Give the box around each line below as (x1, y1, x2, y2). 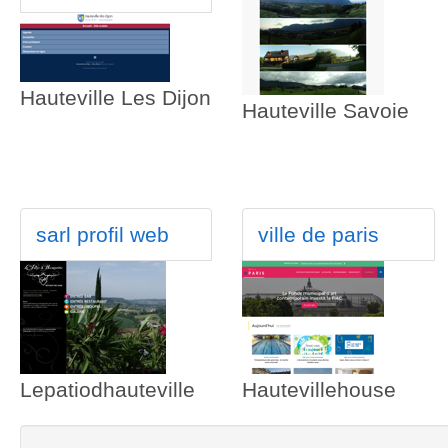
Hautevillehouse (242, 378, 397, 402)
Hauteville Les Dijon (20, 86, 211, 110)
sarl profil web (36, 223, 169, 247)
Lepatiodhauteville (20, 378, 195, 402)
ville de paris (258, 223, 380, 247)
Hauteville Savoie (242, 99, 410, 123)
